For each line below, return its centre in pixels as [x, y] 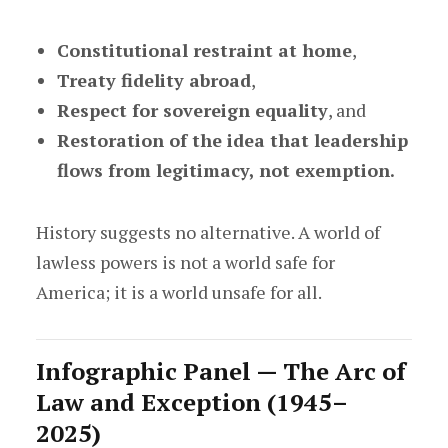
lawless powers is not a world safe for [185, 262]
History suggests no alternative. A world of [207, 232]
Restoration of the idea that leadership [232, 140]
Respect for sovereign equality [192, 110]
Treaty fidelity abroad [153, 80]
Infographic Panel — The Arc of [220, 371]
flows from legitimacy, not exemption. [225, 170]
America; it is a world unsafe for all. [178, 292]
